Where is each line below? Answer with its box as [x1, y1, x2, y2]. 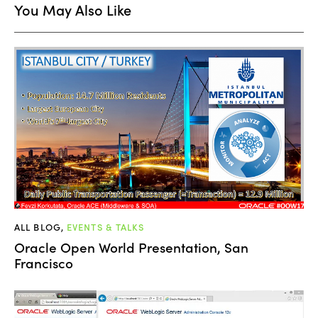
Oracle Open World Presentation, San [14, 236, 248, 256]
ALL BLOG [14, 220, 61, 234]
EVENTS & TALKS [67, 220, 145, 234]
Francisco [14, 252, 73, 272]
